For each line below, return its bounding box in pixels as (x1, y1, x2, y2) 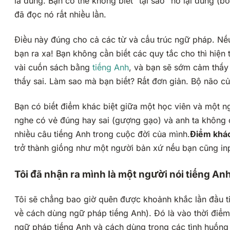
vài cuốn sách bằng (14, 62, 90, 73)
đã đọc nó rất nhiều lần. (14, 9, 106, 20)
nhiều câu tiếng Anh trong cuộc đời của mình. (14, 129, 190, 140)
